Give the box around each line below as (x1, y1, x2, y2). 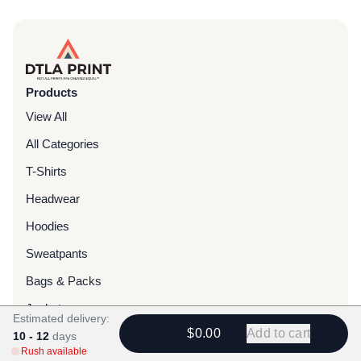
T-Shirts (26, 164, 67, 178)
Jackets (26, 301, 68, 315)
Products (26, 85, 77, 99)
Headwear (26, 192, 80, 205)
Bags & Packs (26, 274, 102, 288)
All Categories (26, 137, 99, 151)
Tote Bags (26, 329, 78, 342)
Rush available (21, 346, 87, 357)
